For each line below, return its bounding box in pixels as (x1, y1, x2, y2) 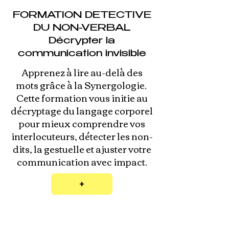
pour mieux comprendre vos (18, 114, 145, 132)
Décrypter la (49, 37, 115, 46)
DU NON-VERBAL (33, 24, 131, 33)
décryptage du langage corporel (11, 102, 153, 119)
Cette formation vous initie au (16, 89, 148, 106)
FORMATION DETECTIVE (12, 11, 151, 20)
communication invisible (17, 50, 146, 59)
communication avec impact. (16, 153, 147, 170)
